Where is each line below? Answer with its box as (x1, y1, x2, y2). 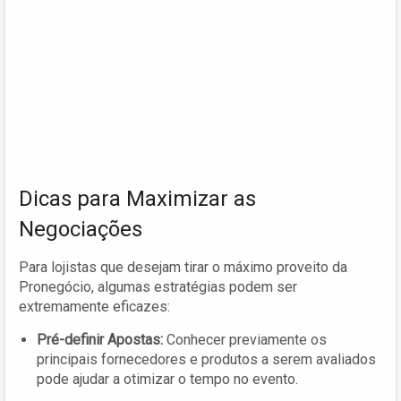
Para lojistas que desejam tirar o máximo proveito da (19, 258, 347, 276)
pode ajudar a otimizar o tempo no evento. (37, 370, 298, 388)
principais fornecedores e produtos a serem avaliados (37, 350, 376, 368)
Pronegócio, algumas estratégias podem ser (19, 277, 297, 295)
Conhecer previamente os (163, 330, 327, 348)
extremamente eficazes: (19, 297, 170, 315)
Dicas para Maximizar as (19, 185, 256, 211)
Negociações (19, 216, 142, 242)
